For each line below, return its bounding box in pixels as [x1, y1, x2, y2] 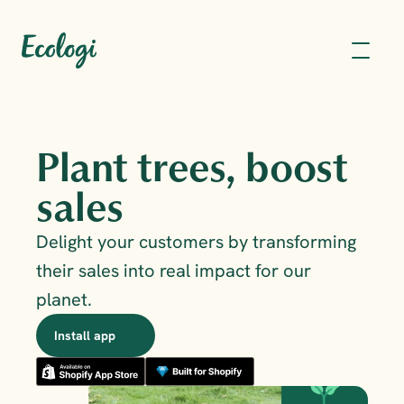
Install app [54, 327, 115, 344]
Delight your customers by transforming [36, 230, 356, 253]
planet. [36, 288, 92, 311]
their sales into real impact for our [36, 259, 311, 282]
